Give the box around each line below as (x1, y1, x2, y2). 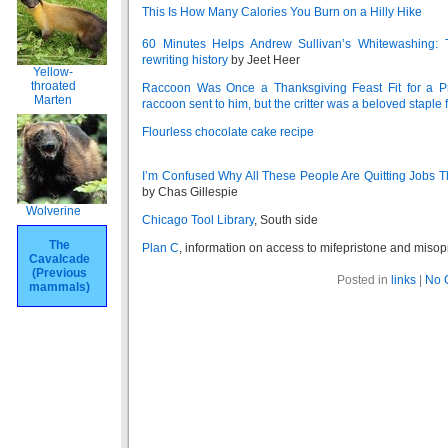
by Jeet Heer (228, 53, 300, 67)
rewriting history (142, 53, 228, 67)
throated (30, 79, 76, 93)
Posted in (336, 273, 391, 287)
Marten (34, 93, 72, 107)
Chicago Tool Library (142, 213, 254, 227)
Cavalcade (28, 252, 90, 266)
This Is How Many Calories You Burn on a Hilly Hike (142, 5, 422, 19)
